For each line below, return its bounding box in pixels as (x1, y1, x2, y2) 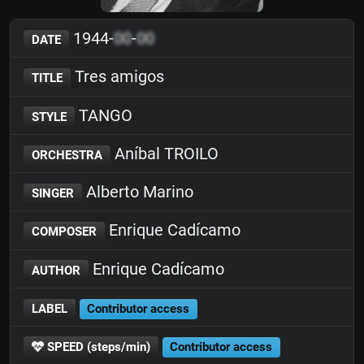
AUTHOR (31, 262, 80, 278)
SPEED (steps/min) (43, 340, 150, 354)
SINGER (31, 186, 74, 201)
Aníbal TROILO (110, 143, 219, 163)
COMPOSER (31, 224, 97, 240)
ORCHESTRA (31, 147, 102, 162)
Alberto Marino (81, 182, 193, 201)
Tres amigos (70, 67, 164, 87)
